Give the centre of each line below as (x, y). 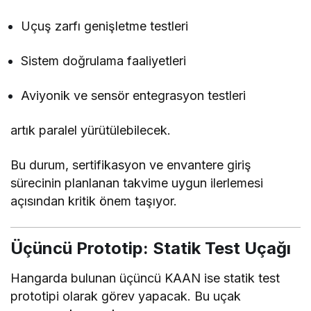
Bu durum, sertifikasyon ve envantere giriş (131, 165)
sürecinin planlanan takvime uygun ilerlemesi (137, 183)
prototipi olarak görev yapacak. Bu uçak (126, 296)
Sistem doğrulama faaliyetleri (104, 60)
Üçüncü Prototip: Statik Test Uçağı (151, 248)
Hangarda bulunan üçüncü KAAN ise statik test (145, 278)
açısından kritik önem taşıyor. (94, 201)
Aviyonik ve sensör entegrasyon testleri (134, 95)
